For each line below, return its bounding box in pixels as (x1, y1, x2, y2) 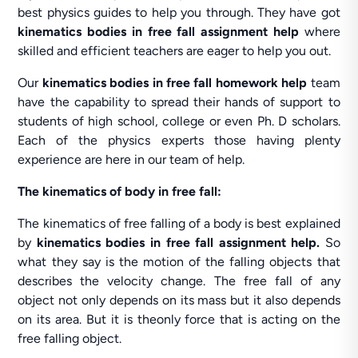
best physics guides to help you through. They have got (18, 5, 340, 20)
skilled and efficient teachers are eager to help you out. (18, 43, 332, 58)
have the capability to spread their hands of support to (18, 94, 340, 109)
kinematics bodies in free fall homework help (42, 75, 311, 90)
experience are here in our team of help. (18, 152, 245, 167)
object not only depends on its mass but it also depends (18, 292, 340, 308)
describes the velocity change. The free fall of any (18, 273, 340, 288)
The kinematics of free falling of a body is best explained (18, 216, 340, 231)
